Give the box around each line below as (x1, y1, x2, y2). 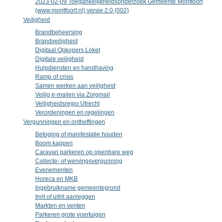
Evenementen (35, 166, 73, 173)
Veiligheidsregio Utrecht (35, 100, 100, 107)
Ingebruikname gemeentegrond (35, 184, 120, 191)
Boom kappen (35, 140, 73, 147)
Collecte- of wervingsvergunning (35, 158, 122, 165)
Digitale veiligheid (35, 55, 84, 62)
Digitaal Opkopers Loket (35, 47, 100, 54)
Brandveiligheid (35, 38, 78, 45)
